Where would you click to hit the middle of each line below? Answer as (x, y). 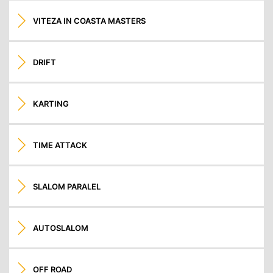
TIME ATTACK (60, 145)
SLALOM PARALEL (67, 186)
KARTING (51, 103)
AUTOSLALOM (61, 228)
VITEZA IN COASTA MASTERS (90, 20)
